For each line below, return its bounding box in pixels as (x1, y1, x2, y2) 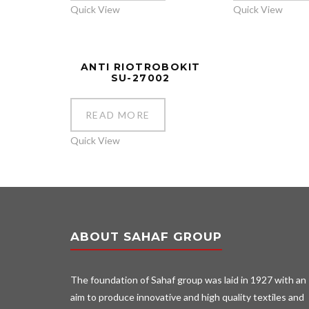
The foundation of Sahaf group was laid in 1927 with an (70, 274, 306, 286)
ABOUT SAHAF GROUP (70, 230, 222, 244)
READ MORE (86, 108, 150, 121)
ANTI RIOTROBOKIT (80, 60, 201, 73)
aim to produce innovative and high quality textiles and (70, 291, 304, 303)
